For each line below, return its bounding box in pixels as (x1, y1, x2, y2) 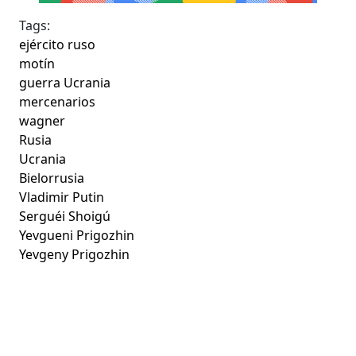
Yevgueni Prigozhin (19, 226, 135, 245)
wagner (19, 112, 66, 130)
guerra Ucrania (19, 74, 111, 92)
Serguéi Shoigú (19, 207, 111, 226)
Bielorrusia (19, 169, 85, 188)
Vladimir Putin (19, 188, 105, 207)
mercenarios (19, 93, 96, 111)
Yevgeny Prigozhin (19, 246, 130, 264)
